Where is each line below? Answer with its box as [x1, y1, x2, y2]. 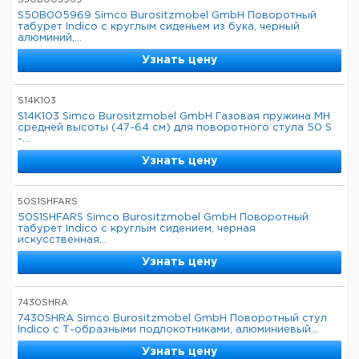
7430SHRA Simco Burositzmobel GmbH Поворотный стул [18, 314, 327, 323]
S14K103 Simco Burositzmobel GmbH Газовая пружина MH [18, 112, 330, 121]
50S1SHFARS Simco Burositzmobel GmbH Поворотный [18, 213, 309, 222]
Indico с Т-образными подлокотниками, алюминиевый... [18, 325, 318, 334]
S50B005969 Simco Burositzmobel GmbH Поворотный [18, 11, 317, 20]
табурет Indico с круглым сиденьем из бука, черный [18, 22, 300, 31]
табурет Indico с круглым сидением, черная [18, 224, 256, 233]
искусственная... [18, 236, 107, 244]
